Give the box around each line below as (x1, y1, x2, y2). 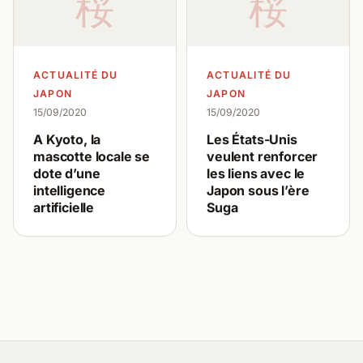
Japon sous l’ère (207, 182, 310, 199)
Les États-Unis (207, 131, 297, 147)
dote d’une (33, 165, 100, 181)
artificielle (33, 199, 95, 216)
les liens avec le (207, 165, 305, 181)
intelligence (33, 182, 106, 199)
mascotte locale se (33, 148, 151, 164)
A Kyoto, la (33, 131, 101, 147)
